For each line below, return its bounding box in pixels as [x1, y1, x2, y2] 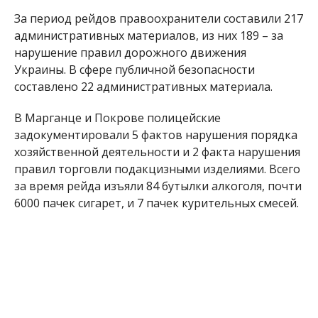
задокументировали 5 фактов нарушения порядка [13, 127, 297, 143]
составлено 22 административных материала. [13, 79, 273, 95]
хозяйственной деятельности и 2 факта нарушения [13, 144, 300, 160]
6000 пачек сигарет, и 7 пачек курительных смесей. [13, 195, 299, 212]
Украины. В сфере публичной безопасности [13, 62, 255, 78]
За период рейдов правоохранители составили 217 [13, 11, 303, 27]
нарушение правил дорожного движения [13, 45, 246, 61]
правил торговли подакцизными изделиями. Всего [13, 161, 300, 177]
